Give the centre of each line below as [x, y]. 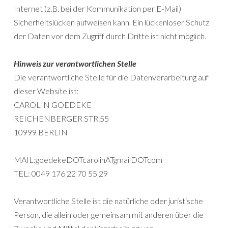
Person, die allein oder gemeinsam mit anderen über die [109, 215]
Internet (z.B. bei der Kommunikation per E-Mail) [97, 9]
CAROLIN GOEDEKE [53, 105]
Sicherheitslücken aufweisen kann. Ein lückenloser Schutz [111, 22]
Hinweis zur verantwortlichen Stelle [75, 64]
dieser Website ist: [46, 91]
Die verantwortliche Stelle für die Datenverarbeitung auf [111, 77]
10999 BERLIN [41, 132]
